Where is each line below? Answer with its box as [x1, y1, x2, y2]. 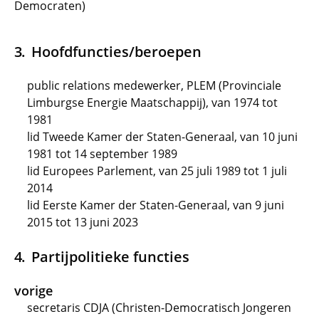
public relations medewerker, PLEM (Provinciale [27, 78, 281, 93]
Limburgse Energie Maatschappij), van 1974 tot [27, 95, 278, 110]
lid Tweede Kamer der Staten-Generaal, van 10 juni [27, 129, 298, 145]
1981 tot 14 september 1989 [27, 146, 177, 162]
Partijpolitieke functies [31, 246, 189, 266]
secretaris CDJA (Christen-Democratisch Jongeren [27, 300, 291, 315]
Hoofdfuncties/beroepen [31, 41, 202, 61]
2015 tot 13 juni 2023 [27, 214, 138, 230]
